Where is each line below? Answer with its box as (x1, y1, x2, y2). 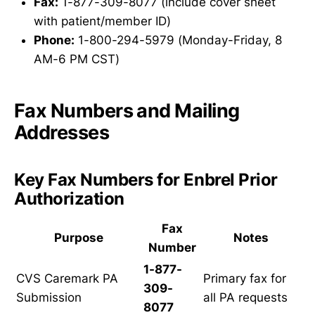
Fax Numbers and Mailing (14, 98, 240, 122)
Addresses (14, 120, 110, 144)
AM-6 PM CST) (34, 52, 120, 67)
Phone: (34, 33, 75, 48)
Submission (16, 290, 82, 305)
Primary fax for (203, 271, 286, 286)
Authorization (14, 188, 124, 209)
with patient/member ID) (34, 14, 171, 29)
